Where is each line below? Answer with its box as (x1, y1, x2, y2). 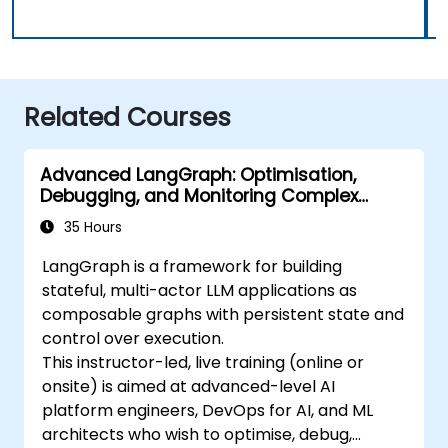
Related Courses (24, 99, 231, 135)
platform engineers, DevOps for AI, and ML (42, 398, 374, 422)
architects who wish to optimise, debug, (42, 422, 353, 446)
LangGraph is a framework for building (42, 254, 343, 278)
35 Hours (60, 217, 122, 237)
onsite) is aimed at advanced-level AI (42, 374, 336, 398)
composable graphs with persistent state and (42, 302, 405, 326)
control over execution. (42, 326, 225, 350)
